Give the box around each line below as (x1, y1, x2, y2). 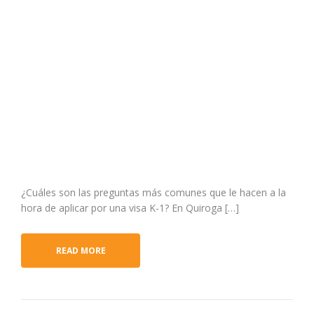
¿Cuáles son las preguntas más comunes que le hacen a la (21, 185, 286, 199)
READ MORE (55, 244, 106, 257)
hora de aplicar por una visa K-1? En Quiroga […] (21, 200, 239, 214)
